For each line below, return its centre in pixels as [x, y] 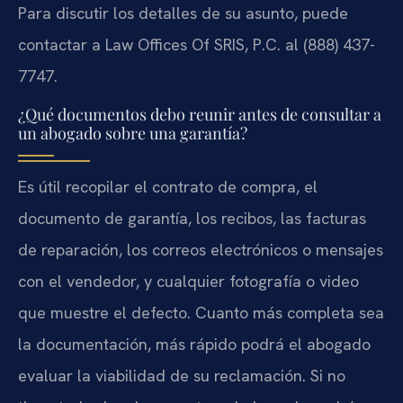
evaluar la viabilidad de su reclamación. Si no [182, 375]
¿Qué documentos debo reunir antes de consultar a [200, 114]
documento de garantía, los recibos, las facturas [192, 218]
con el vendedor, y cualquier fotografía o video [188, 281]
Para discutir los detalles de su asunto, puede [183, 13]
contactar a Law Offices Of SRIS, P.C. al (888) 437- [197, 45]
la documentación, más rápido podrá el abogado [194, 344]
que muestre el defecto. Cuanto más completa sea [201, 312]
